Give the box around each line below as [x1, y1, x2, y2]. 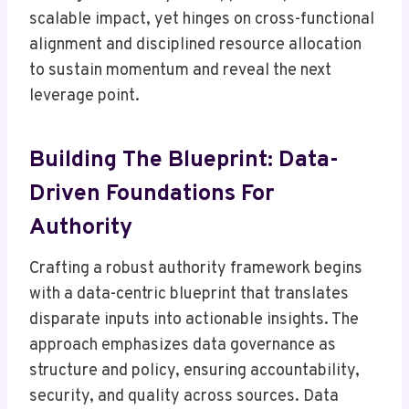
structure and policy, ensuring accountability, [29, 361, 360, 383]
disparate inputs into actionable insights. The [29, 309, 359, 331]
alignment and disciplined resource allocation [29, 35, 362, 57]
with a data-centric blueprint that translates [29, 284, 349, 306]
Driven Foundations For [29, 179, 274, 209]
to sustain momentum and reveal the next [29, 60, 331, 82]
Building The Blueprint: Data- [29, 145, 339, 175]
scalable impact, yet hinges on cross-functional [29, 9, 374, 31]
